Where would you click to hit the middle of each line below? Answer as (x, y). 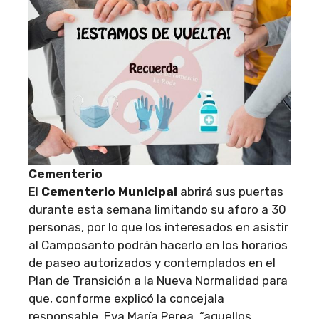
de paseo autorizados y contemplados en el (152, 262)
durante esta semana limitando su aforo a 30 (157, 209)
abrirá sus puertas (230, 191)
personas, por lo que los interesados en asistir (158, 227)
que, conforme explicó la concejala (126, 298)
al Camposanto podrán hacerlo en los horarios (158, 245)
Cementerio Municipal (109, 191)
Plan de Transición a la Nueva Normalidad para (158, 280)
